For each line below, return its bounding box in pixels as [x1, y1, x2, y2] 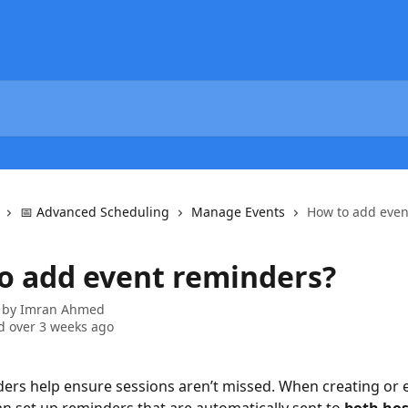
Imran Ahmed [20, 301, 105, 318]
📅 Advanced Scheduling [20, 203, 169, 220]
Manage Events [191, 203, 285, 220]
